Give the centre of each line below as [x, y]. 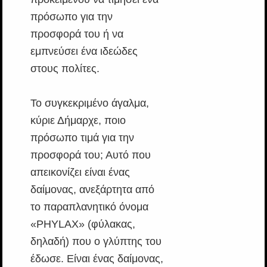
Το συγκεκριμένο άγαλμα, [89, 103]
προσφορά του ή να [77, 34]
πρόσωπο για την [71, 16]
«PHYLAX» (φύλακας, [83, 224]
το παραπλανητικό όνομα [89, 207]
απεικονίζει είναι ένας [80, 172]
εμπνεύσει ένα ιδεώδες [84, 51]
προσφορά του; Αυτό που [90, 155]
